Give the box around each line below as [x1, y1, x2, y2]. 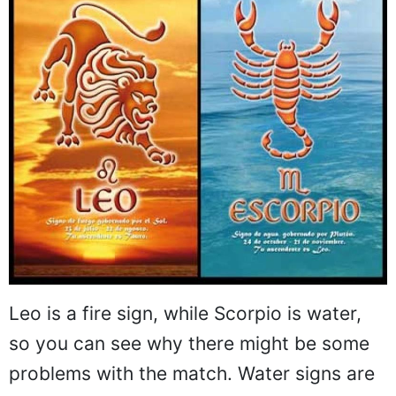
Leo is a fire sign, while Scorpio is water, [9, 302, 362, 325]
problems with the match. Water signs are [9, 362, 375, 385]
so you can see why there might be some [9, 332, 369, 355]
